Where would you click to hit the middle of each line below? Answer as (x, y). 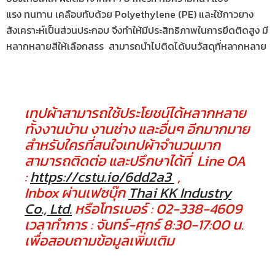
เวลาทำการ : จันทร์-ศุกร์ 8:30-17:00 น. (134, 225)
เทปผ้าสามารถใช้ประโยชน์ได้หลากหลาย (135, 113)
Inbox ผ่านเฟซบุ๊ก (76, 193)
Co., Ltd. (48, 209)
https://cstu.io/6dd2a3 (102, 177)
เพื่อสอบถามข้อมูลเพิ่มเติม (99, 241)
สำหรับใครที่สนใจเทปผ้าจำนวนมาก (122, 145)
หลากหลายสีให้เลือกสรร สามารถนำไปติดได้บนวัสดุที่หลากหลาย (136, 46)
